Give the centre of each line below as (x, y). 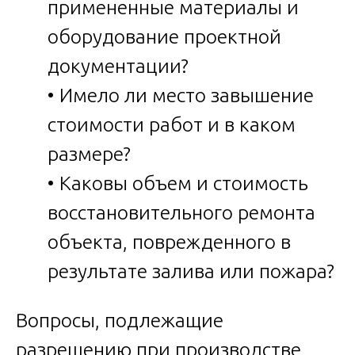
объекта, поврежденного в (169, 242)
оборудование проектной (164, 37)
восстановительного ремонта (181, 213)
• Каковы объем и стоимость (178, 183)
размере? (89, 154)
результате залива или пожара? (191, 271)
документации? (118, 66)
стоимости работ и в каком (172, 125)
